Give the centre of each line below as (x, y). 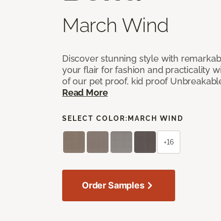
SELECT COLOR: (95, 118)
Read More (85, 92)
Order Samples (113, 185)
